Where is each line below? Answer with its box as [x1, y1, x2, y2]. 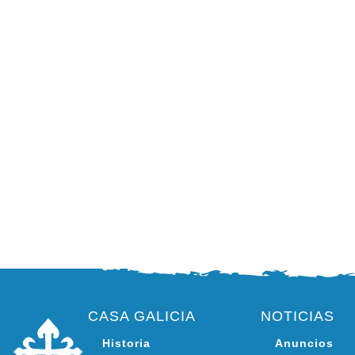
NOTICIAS [261, 308, 334, 324]
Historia [102, 337, 151, 349]
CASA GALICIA [88, 308, 196, 324]
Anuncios [275, 337, 334, 349]
